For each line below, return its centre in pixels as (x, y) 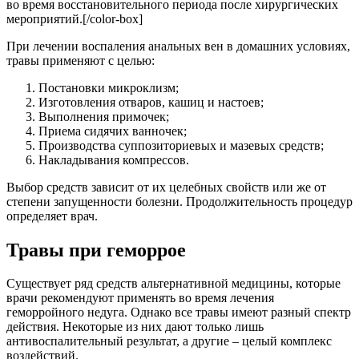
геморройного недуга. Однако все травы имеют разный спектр (179, 313)
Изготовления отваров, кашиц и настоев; (151, 102)
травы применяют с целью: (81, 60)
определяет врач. (52, 216)
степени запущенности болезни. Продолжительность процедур (179, 201)
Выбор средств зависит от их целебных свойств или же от (166, 187)
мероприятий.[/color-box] (75, 18)
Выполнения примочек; (104, 116)
